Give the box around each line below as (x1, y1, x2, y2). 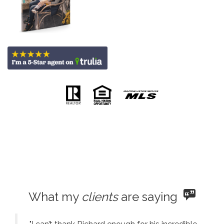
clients (81, 189, 118, 204)
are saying (118, 189, 183, 204)
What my (28, 189, 81, 204)
